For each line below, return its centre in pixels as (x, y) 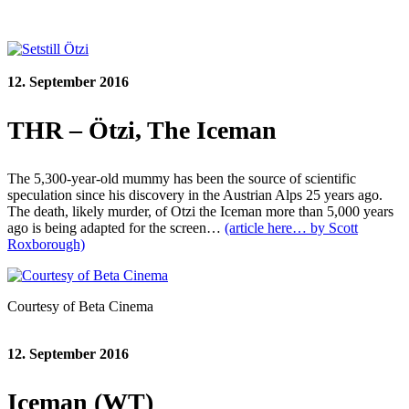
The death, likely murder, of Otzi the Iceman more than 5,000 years (200, 211)
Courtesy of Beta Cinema (80, 306)
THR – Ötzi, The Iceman (142, 130)
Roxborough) (46, 244)
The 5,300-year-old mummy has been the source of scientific (182, 178)
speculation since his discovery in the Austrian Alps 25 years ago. (195, 194)
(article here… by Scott (291, 227)
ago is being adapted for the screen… (116, 227)
